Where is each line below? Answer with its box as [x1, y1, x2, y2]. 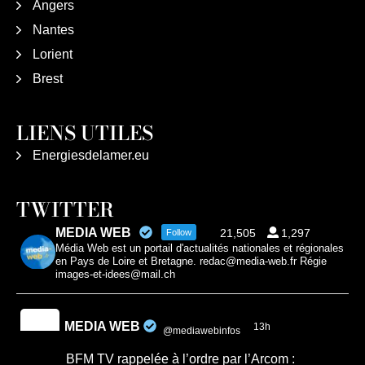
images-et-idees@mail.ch [55, 267, 175, 280]
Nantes [33, 22, 74, 37]
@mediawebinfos [163, 325, 240, 337]
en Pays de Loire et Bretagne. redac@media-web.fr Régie [55, 254, 327, 267]
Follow [165, 226, 191, 237]
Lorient [33, 46, 73, 61]
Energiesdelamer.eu [33, 147, 149, 162]
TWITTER [16, 194, 114, 225]
